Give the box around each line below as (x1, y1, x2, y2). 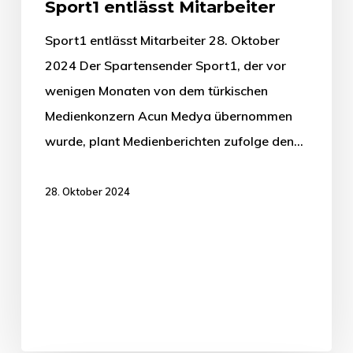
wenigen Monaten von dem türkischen (44, 82, 268, 98)
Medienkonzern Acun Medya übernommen (44, 107, 292, 124)
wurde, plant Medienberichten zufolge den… (44, 132, 303, 149)
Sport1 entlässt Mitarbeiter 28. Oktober (44, 32, 280, 48)
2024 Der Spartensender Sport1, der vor (44, 57, 286, 73)
